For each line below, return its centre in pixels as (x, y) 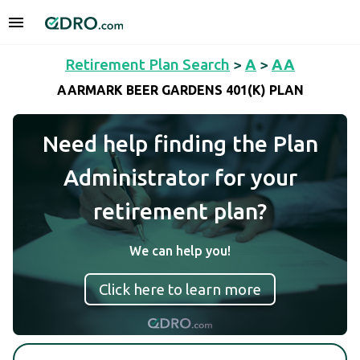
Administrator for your (180, 177)
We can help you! (180, 251)
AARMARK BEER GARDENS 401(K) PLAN (180, 90)
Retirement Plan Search (147, 64)
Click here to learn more (180, 289)
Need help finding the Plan (180, 143)
